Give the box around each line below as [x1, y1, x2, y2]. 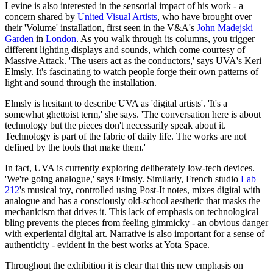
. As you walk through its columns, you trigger [76, 33, 255, 44]
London [46, 33, 76, 44]
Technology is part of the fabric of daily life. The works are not [5, 130, 246, 141]
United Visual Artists [77, 11, 157, 22]
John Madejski [197, 22, 253, 33]
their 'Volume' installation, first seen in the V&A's [5, 22, 197, 33]
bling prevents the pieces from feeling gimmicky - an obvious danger [5, 217, 268, 228]
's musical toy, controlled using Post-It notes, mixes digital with [19, 184, 260, 195]
